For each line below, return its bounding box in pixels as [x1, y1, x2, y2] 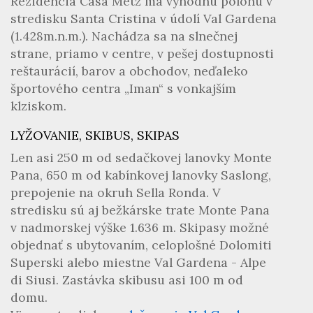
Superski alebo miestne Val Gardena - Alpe [10, 254, 266, 270]
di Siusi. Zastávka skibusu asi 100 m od [10, 272, 243, 288]
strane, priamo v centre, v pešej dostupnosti [10, 45, 274, 61]
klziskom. [10, 98, 66, 114]
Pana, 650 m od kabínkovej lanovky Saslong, [10, 167, 271, 183]
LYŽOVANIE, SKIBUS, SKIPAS [10, 127, 180, 143]
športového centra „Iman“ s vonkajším [10, 80, 236, 96]
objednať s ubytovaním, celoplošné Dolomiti [10, 237, 272, 253]
